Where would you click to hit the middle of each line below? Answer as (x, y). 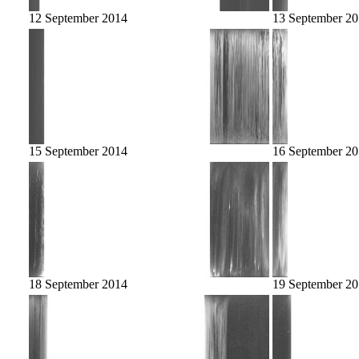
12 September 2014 (78, 18)
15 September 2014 (78, 151)
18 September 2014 (78, 284)
